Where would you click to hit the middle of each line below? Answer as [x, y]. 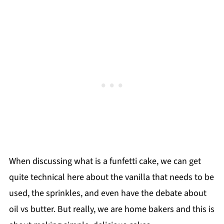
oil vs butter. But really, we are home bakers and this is [111, 209]
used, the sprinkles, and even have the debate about [107, 193]
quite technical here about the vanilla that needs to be [111, 177]
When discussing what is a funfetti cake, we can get [105, 161]
